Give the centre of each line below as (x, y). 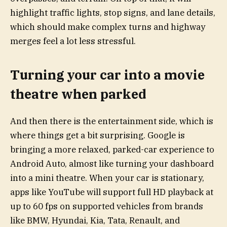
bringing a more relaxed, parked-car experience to (112, 149)
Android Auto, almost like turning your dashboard (112, 163)
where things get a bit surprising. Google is (98, 135)
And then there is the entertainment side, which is (112, 121)
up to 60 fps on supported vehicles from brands (107, 206)
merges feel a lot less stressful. (73, 41)
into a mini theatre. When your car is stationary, (107, 178)
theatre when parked (78, 94)
